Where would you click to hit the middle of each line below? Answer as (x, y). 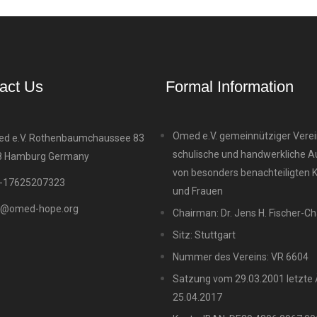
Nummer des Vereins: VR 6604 (240, 257)
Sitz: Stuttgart (204, 235)
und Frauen (197, 191)
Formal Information (229, 87)
